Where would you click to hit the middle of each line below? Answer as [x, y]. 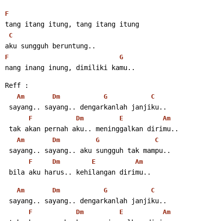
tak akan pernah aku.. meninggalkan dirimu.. [94, 129]
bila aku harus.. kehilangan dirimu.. [80, 172]
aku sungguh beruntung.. [50, 46]
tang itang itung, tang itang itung [72, 24]
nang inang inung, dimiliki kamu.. [70, 67]
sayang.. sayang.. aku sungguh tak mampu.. [90, 150]
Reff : [17, 85]
